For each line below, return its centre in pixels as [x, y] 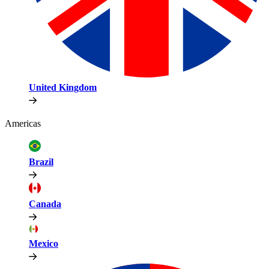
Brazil [41, 162]
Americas [23, 123]
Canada [45, 204]
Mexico [44, 243]
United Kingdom [63, 87]
